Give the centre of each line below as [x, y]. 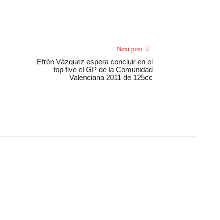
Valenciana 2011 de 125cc [111, 78]
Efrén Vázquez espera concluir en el [95, 62]
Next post [130, 49]
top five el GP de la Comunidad [103, 70]
